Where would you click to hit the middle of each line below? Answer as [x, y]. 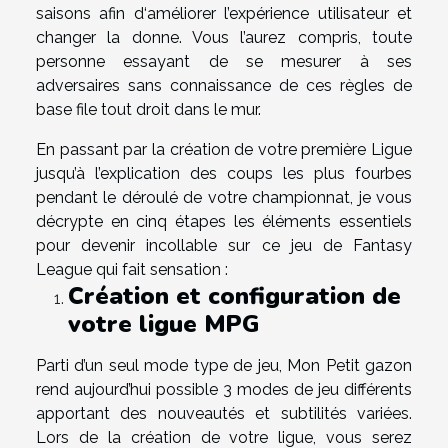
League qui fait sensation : [132, 269]
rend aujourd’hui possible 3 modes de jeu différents [224, 389]
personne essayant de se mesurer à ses [224, 61]
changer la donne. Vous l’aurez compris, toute [224, 37]
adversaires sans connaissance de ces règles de [224, 85]
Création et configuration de [234, 295]
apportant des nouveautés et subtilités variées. [224, 413]
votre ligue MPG [163, 323]
